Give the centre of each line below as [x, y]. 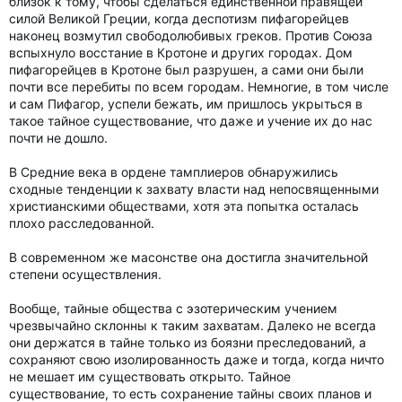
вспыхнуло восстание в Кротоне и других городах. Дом [181, 52]
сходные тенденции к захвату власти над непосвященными [194, 189]
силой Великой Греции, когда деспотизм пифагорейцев [179, 18]
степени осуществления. [85, 274]
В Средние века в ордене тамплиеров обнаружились [174, 172]
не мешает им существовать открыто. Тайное [150, 376]
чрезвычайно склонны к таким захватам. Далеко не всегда [192, 325]
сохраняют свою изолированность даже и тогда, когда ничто [197, 359]
